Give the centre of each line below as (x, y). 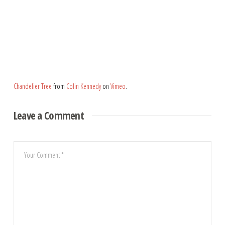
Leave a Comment (48, 116)
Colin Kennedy (83, 86)
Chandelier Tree (32, 86)
